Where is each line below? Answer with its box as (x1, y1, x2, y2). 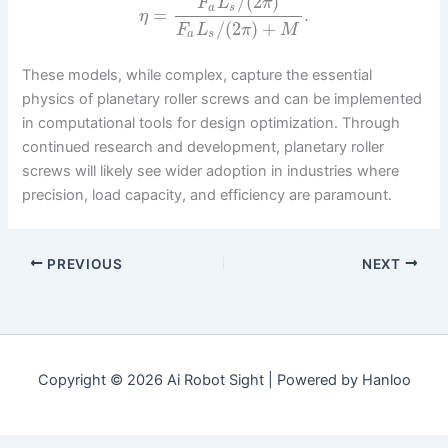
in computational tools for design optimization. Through (22, 114, 401, 133)
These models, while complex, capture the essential (22, 66, 373, 85)
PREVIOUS (43, 255, 123, 272)
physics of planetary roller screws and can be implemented (22, 90, 423, 109)
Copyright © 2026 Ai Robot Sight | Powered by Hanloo (37, 371, 411, 389)
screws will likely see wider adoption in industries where (22, 162, 400, 181)
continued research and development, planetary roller (22, 138, 385, 157)
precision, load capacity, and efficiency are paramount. (22, 186, 393, 205)
